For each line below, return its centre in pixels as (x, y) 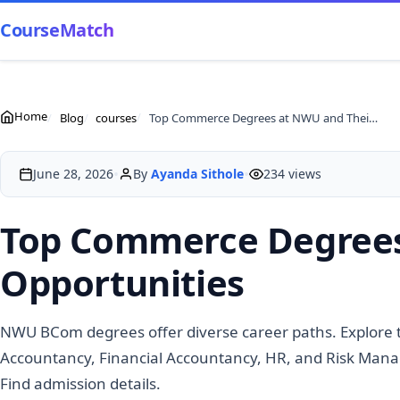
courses (117, 117)
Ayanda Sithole (197, 174)
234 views (292, 174)
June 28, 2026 (73, 174)
